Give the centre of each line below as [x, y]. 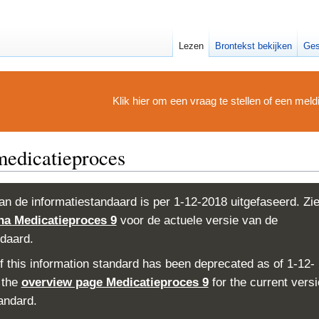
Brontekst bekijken [253, 46]
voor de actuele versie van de [197, 221]
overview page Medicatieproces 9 [115, 282]
